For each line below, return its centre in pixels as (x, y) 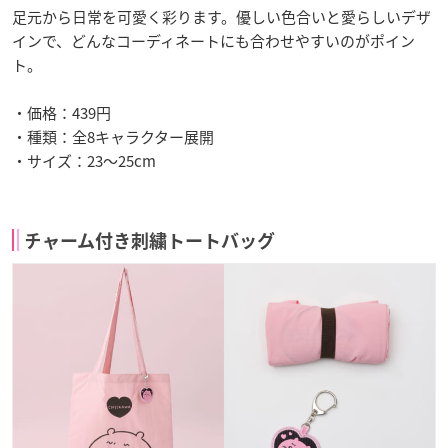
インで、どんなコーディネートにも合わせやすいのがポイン (213, 41)
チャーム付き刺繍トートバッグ (149, 241)
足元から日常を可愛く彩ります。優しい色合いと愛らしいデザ (221, 17)
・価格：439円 (61, 113)
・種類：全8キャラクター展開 (113, 137)
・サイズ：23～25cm (84, 161)
